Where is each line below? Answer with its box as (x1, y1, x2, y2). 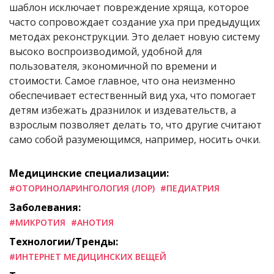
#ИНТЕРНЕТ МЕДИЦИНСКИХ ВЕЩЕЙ (9, 250, 166, 262)
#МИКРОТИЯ (9, 216, 65, 228)
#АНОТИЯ (71, 216, 114, 228)
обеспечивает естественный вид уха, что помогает (9, 88, 256, 102)
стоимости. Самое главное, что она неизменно (9, 73, 235, 87)
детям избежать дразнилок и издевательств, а (9, 103, 236, 117)
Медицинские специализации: (9, 166, 169, 180)
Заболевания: (9, 200, 81, 214)
